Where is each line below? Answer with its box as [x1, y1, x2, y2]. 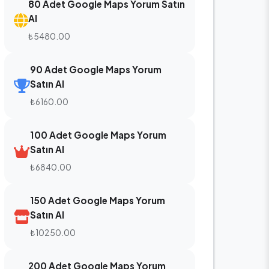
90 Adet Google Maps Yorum [30, 64, 162, 75]
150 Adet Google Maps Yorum [30, 195, 165, 206]
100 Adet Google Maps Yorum [30, 129, 166, 141]
